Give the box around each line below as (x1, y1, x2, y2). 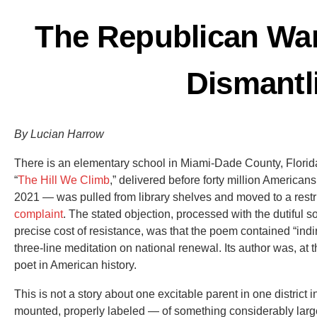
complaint (14, 207, 63, 220)
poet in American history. (14, 258, 137, 271)
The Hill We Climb (18, 173, 110, 186)
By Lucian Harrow (14, 127, 104, 140)
